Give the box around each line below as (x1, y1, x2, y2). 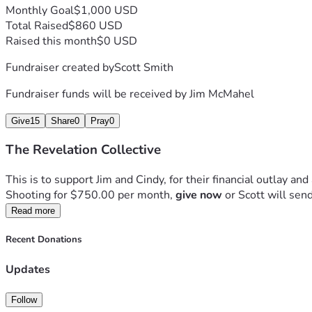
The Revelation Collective (6, 141, 161, 159)
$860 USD (68, 17, 123, 33)
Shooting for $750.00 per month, (6, 187, 175, 203)
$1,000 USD (74, 2, 138, 18)
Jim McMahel (189, 86, 254, 102)
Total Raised (6, 17, 68, 33)
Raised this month (6, 33, 97, 49)
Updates (6, 261, 50, 277)
